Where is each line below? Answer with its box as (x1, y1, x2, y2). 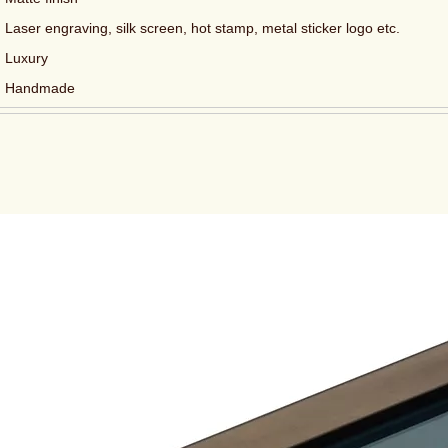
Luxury (5, 50, 48, 66)
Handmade (5, 80, 75, 96)
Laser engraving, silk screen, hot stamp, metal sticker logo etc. (5, 20, 400, 36)
